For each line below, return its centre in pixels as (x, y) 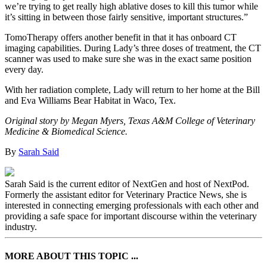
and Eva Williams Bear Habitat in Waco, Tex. (90, 100)
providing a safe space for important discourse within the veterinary (131, 216)
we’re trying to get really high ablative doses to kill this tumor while (131, 6)
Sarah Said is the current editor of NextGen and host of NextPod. (127, 184)
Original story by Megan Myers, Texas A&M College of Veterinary (130, 121)
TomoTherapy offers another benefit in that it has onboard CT (121, 37)
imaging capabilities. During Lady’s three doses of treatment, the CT (133, 48)
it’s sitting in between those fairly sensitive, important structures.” (126, 17)
